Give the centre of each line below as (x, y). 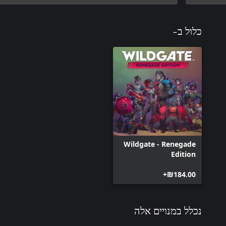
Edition (183, 154)
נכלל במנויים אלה (168, 211)
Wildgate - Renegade (160, 144)
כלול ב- (187, 32)
